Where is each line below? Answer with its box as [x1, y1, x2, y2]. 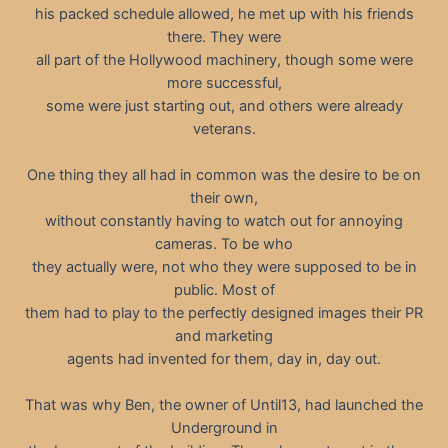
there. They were [167, 27, 281, 46]
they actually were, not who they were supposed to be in [31, 257, 417, 276]
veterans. [192, 119, 256, 138]
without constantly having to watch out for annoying [45, 211, 403, 230]
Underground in [170, 419, 278, 438]
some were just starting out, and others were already [45, 96, 403, 115]
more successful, [166, 73, 282, 92]
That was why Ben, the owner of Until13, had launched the [25, 396, 423, 415]
